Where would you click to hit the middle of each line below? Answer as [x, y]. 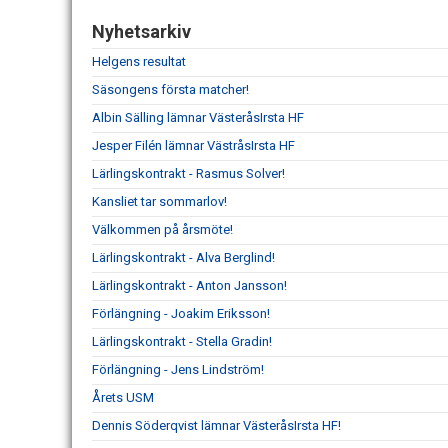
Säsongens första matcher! [170, 90]
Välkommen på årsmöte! [162, 230]
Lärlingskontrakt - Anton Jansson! [189, 286]
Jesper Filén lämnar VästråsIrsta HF [193, 146]
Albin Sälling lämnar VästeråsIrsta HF [198, 118]
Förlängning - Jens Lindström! [178, 370]
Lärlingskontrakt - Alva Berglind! [183, 258]
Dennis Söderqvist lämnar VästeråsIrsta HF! [216, 426]
